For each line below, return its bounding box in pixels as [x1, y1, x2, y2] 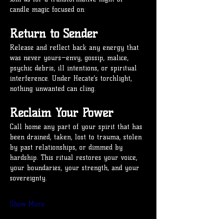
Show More [10, 200, 44, 209]
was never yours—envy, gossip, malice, [10, 54, 131, 63]
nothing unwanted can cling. [10, 85, 96, 93]
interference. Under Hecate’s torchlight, [10, 74, 134, 83]
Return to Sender [10, 26, 98, 41]
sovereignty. [10, 174, 47, 183]
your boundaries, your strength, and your [10, 164, 142, 173]
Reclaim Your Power [10, 106, 113, 120]
